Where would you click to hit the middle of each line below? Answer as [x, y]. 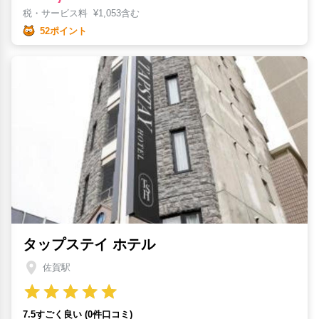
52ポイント [63, 31]
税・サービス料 [58, 14]
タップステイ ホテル [89, 244]
